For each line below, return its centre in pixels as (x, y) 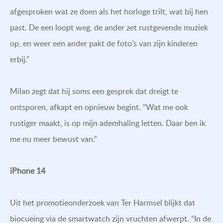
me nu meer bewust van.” (54, 139)
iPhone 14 (28, 170)
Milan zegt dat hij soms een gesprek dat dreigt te (94, 91)
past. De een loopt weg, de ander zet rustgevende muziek (109, 27)
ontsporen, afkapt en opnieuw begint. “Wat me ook (99, 107)
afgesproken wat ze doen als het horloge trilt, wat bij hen (109, 11)
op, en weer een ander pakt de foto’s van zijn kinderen (104, 43)
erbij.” (20, 59)
